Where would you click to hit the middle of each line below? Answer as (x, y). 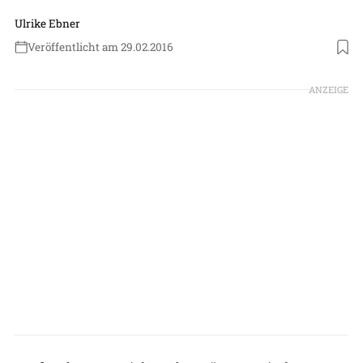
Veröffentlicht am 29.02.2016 (100, 47)
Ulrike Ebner (47, 23)
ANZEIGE (329, 89)
